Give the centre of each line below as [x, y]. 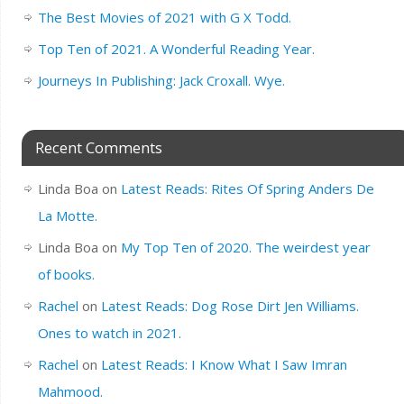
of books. [66, 274]
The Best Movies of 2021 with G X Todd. [164, 17]
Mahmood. [70, 391]
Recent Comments [98, 147]
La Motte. [67, 215]
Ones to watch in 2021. [109, 332]
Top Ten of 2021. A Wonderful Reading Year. [176, 48]
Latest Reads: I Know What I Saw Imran [224, 364]
